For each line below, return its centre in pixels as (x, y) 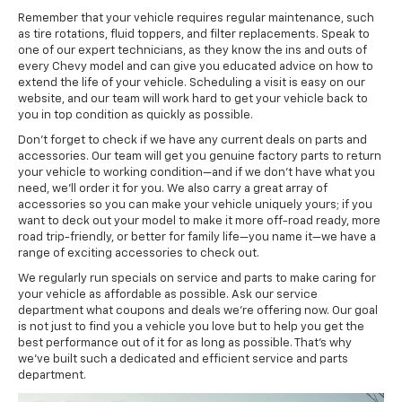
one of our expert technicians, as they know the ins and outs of (192, 50)
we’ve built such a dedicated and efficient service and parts (183, 359)
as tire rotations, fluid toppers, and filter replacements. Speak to (194, 34)
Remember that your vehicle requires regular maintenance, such (196, 18)
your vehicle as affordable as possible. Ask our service (168, 294)
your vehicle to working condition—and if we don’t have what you (197, 172)
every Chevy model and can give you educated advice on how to (196, 66)
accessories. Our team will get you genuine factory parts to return (200, 156)
